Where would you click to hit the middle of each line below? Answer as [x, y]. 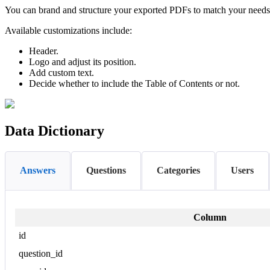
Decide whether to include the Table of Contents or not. [134, 83]
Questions [106, 170]
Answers [38, 170]
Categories [178, 170]
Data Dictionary [55, 130]
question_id [41, 254]
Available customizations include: [68, 30]
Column [210, 218]
